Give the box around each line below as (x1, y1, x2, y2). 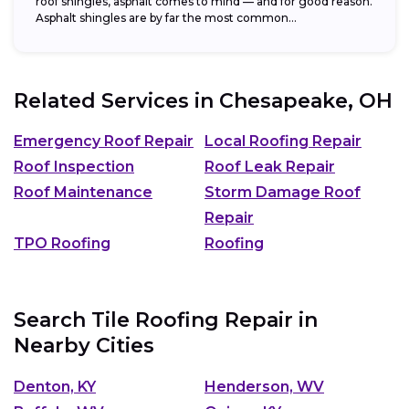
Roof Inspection (14, 158, 134, 175)
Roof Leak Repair (204, 158, 335, 175)
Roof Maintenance (14, 184, 152, 201)
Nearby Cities (14, 333, 154, 358)
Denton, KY (14, 377, 96, 395)
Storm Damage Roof (204, 184, 361, 201)
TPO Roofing (14, 235, 110, 252)
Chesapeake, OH (219, 88, 393, 113)
